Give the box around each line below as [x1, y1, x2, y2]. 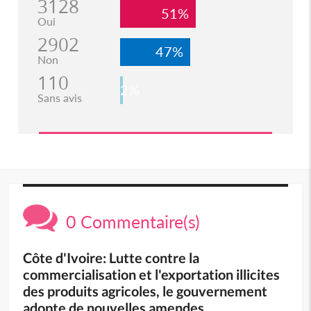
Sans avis [37, 90, 82, 104]
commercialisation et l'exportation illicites [23, 265, 280, 283]
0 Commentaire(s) [58, 210, 201, 232]
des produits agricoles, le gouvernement [23, 282, 268, 299]
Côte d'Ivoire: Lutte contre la [23, 249, 200, 266]
